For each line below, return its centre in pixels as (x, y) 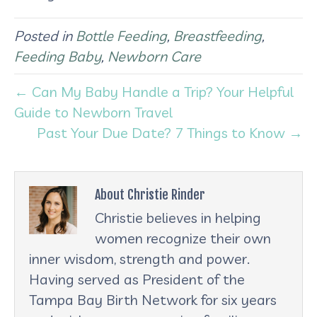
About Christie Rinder (150, 194)
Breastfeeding (218, 35)
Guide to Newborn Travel (93, 112)
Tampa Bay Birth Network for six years (153, 299)
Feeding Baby (58, 56)
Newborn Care (154, 56)
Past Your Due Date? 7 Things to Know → (170, 132)
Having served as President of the (137, 279)
